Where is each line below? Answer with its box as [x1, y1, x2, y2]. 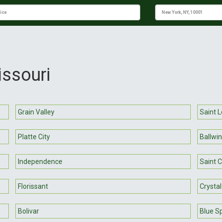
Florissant [18, 182, 49, 190]
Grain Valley [18, 108, 55, 116]
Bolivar [18, 207, 40, 215]
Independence [18, 157, 63, 166]
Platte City [18, 132, 51, 141]
